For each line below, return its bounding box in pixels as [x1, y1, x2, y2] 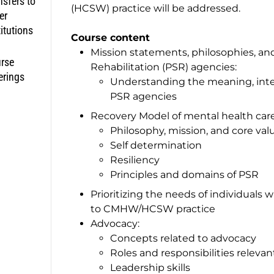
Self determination [110, 139, 202, 151]
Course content [71, 31, 150, 43]
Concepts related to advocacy [110, 232, 256, 244]
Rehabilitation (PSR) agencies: [91, 61, 237, 73]
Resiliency [110, 154, 160, 166]
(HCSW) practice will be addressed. [71, 2, 240, 14]
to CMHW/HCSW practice [91, 202, 215, 215]
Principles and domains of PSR [110, 168, 259, 180]
